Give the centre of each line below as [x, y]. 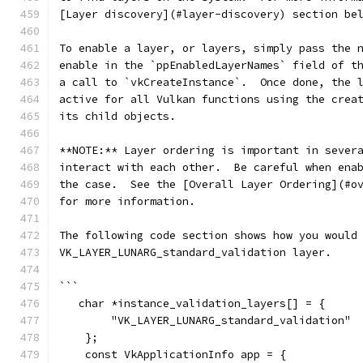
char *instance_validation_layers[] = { [192, 303]
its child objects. [117, 116]
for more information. [127, 201]
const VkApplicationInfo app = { [173, 354]
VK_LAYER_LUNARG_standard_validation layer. [195, 252]
